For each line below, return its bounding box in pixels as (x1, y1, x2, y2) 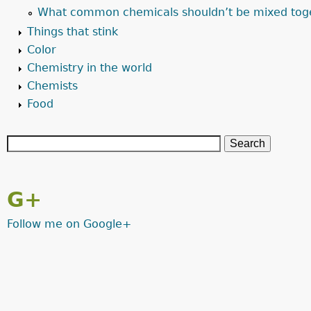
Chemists (27, 79, 78, 92)
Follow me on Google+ (7, 217, 131, 230)
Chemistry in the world (27, 61, 152, 74)
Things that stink (27, 25, 118, 38)
